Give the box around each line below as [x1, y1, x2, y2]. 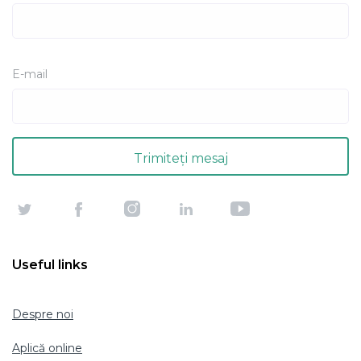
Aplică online [12, 341, 82, 355]
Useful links [12, 257, 88, 272]
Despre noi [12, 307, 73, 322]
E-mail [12, 67, 48, 81]
